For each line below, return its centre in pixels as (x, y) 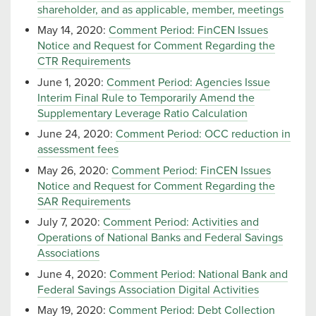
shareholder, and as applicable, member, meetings (160, 10)
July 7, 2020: (70, 223)
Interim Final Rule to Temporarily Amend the (146, 98)
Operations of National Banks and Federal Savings (160, 238)
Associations (68, 254)
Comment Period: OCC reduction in (203, 134)
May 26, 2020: (74, 170)
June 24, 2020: (77, 134)
